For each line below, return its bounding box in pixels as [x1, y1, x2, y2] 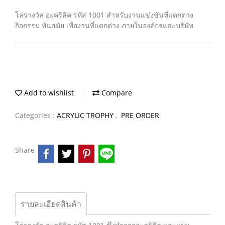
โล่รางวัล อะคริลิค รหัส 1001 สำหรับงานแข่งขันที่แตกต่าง [15, 10, 193, 20]
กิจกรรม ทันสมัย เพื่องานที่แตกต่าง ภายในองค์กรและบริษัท [15, 21, 193, 30]
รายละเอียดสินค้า [21, 198, 81, 209]
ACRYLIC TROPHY [57, 110, 116, 120]
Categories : [15, 110, 57, 120]
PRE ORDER [121, 110, 159, 120]
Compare [99, 88, 132, 97]
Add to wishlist [22, 88, 74, 97]
